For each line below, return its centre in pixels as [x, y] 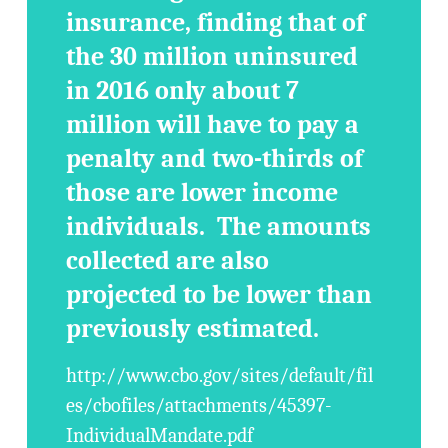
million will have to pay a [213, 125]
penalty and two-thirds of [215, 159]
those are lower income [202, 193]
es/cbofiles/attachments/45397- [199, 405]
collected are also [168, 261]
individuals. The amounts [219, 227]
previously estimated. [193, 329]
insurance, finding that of [216, 23]
